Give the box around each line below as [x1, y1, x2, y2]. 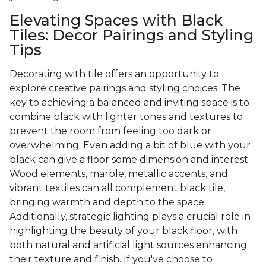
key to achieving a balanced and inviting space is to [9, 97, 249, 109]
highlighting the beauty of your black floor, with [9, 225, 237, 237]
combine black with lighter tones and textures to [9, 111, 243, 123]
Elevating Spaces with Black [9, 11, 223, 30]
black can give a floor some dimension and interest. [9, 154, 250, 166]
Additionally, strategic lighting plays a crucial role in [9, 211, 251, 223]
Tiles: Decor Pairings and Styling [9, 26, 254, 45]
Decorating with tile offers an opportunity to [9, 68, 219, 80]
